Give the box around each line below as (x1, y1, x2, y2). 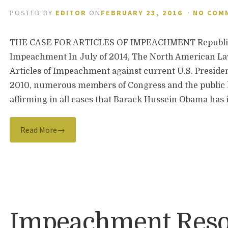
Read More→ (20, 125, 66, 135)
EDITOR (55, 8, 87, 17)
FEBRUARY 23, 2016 (101, 8, 183, 17)
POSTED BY (10, 8, 56, 17)
